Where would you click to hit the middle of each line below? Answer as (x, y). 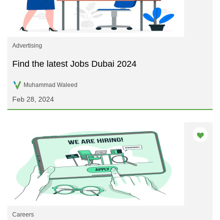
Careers (23, 215)
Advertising (27, 46)
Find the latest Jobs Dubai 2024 (74, 64)
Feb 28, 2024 (33, 99)
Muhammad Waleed (51, 85)
